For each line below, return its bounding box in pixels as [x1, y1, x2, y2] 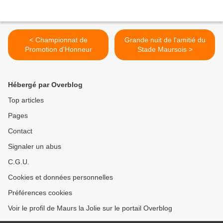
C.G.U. [8, 158, 29, 166]
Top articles [8, 96, 44, 105]
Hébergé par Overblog [8, 81, 83, 89]
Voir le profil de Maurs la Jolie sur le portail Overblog [8, 204, 172, 213]
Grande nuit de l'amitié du [124, 36, 206, 44]
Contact [8, 127, 32, 135]
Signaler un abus [8, 142, 61, 151]
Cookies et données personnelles [8, 173, 113, 182]
